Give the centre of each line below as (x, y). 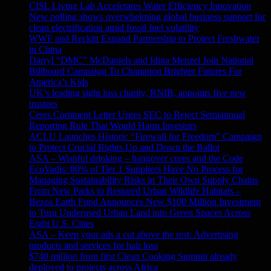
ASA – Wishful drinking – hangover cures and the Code (136, 158)
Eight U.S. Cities (61, 223)
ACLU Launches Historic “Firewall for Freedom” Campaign (145, 136)
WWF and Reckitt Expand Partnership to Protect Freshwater (144, 38)
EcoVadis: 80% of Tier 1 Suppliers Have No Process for (136, 169)
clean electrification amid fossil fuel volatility (114, 27)
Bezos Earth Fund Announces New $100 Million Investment (145, 201)
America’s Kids (59, 82)
